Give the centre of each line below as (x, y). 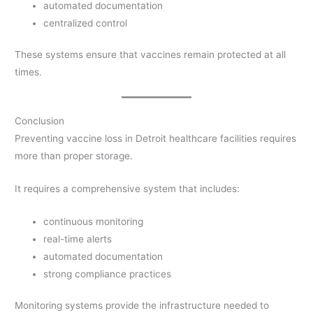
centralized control (86, 23)
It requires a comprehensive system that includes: (128, 188)
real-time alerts (78, 239)
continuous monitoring (94, 221)
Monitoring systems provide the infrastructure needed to (142, 306)
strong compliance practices (108, 274)
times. (29, 72)
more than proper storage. (74, 155)
